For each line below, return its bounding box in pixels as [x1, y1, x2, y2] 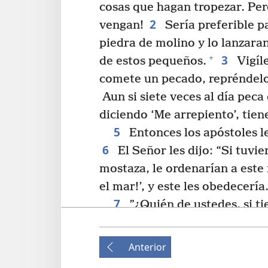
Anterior [129, 240, 166, 254]
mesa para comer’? [99, 233, 205, 248]
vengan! [99, 18, 144, 32]
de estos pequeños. [99, 54, 206, 68]
